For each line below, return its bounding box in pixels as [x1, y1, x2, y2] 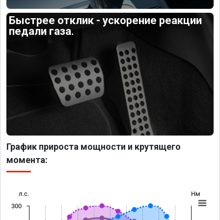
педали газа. [9, 25, 75, 38]
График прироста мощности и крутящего [6, 141, 181, 152]
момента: [6, 154, 48, 165]
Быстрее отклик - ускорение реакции [9, 14, 202, 27]
